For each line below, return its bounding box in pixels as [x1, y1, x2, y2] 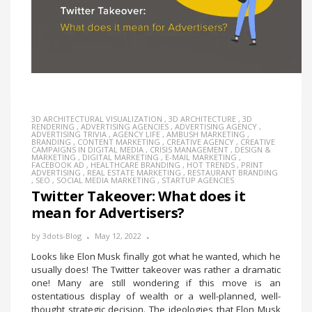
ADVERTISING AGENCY [175, 121, 257, 132]
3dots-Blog [42, 231, 81, 242]
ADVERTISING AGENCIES [81, 121, 169, 132]
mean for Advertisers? [31, 203, 185, 223]
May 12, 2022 [95, 231, 141, 242]
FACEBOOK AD [31, 159, 84, 171]
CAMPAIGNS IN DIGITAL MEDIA [31, 144, 143, 155]
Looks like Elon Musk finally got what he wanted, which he [31, 250, 281, 263]
